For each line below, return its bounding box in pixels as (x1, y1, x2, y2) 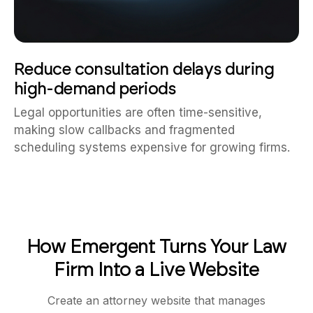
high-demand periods (14, 78, 176, 99)
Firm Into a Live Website (54, 257, 259, 281)
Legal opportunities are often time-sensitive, (14, 105, 262, 119)
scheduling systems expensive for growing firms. (14, 140, 290, 154)
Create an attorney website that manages (48, 293, 265, 307)
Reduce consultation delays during (14, 59, 274, 79)
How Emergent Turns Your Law (26, 234, 287, 258)
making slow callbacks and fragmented (14, 123, 235, 137)
